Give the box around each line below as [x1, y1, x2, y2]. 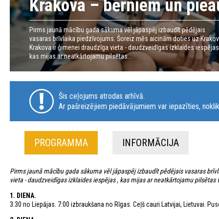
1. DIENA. [10, 192, 36, 199]
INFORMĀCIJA [122, 137, 179, 149]
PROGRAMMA [34, 137, 88, 149]
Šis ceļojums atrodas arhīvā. [59, 91, 145, 101]
